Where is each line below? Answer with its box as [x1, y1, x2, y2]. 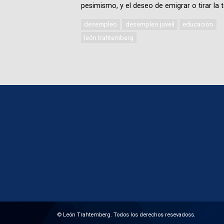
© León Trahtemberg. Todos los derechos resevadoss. [57, 211, 195, 218]
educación [182, 20, 213, 28]
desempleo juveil [125, 20, 174, 28]
